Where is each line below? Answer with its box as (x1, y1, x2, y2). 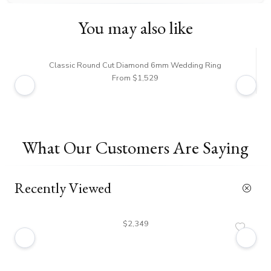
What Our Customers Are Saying (22, 136, 249, 160)
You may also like (78, 16, 193, 39)
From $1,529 (112, 73, 158, 84)
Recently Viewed (15, 178, 111, 198)
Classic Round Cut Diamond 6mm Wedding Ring (49, 60, 221, 71)
